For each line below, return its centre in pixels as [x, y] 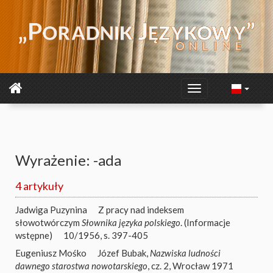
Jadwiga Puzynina [51, 210]
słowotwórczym [48, 222]
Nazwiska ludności [185, 253]
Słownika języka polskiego [131, 222]
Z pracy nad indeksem [141, 210]
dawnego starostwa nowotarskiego [81, 265]
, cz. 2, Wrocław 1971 [190, 265]
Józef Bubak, [124, 253]
